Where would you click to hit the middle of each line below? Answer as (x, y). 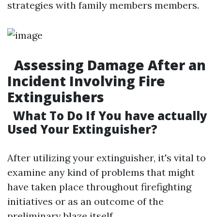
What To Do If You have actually (109, 116)
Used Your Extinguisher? (82, 129)
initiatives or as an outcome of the (85, 201)
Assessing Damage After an (108, 65)
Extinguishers (56, 97)
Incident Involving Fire (86, 81)
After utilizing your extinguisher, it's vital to (107, 158)
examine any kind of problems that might (101, 172)
